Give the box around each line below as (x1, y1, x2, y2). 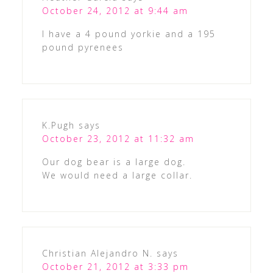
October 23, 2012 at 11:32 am (41, 132, 194, 144)
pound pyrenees (41, 41, 124, 53)
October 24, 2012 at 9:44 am (41, 4, 188, 16)
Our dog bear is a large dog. (41, 155, 186, 168)
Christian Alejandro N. (41, 247, 153, 259)
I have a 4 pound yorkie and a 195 (41, 27, 216, 40)
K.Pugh (41, 119, 75, 131)
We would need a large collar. (41, 169, 193, 181)
